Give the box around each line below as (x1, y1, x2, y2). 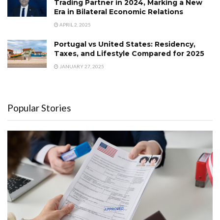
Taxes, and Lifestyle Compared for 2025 (54, 49, 204, 58)
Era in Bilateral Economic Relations (54, 7, 183, 16)
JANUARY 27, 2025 (58, 63, 104, 69)
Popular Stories (7, 102, 71, 113)
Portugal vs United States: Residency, (54, 39, 195, 49)
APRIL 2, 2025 (58, 21, 91, 27)
